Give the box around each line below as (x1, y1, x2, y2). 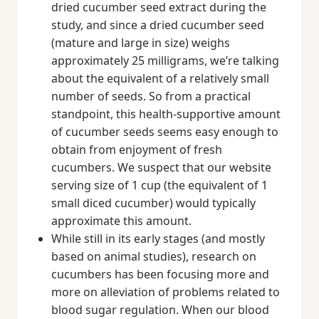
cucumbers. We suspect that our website (51, 159, 271, 175)
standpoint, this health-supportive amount (51, 106, 281, 122)
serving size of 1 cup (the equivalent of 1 (51, 177, 268, 193)
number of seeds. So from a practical (51, 88, 251, 104)
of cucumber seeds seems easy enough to (51, 124, 278, 140)
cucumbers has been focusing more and (51, 266, 269, 282)
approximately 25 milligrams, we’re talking (51, 53, 279, 68)
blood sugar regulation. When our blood (51, 302, 269, 318)
